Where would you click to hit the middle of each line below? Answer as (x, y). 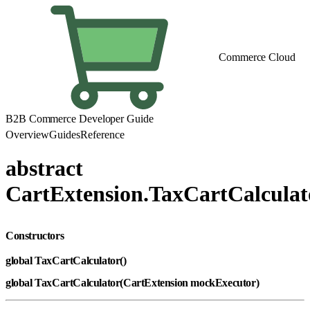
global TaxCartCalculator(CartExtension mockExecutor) (134, 282)
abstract (44, 168)
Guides (65, 135)
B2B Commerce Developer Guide (80, 119)
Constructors (36, 235)
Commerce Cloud (257, 57)
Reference (102, 135)
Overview (27, 135)
